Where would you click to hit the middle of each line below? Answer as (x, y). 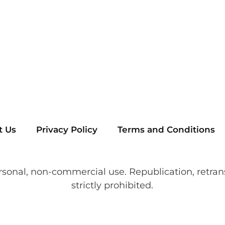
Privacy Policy (67, 130)
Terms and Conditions (166, 130)
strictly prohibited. (113, 186)
